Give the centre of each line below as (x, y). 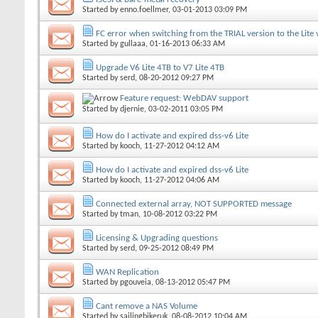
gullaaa (133, 44)
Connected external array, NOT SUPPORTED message (194, 204)
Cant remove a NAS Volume (147, 306)
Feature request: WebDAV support (184, 98)
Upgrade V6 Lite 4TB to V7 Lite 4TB (160, 67)
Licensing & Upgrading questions (157, 238)
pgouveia (136, 282)
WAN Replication (127, 272)
